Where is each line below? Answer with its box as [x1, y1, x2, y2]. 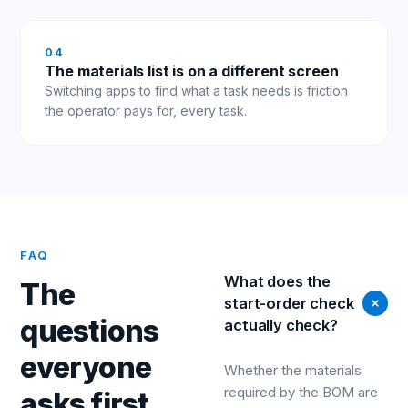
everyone [20, 349, 151, 385]
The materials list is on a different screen [45, 61, 339, 80]
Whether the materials [224, 361, 362, 379]
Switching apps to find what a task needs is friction [45, 82, 349, 98]
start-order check [224, 293, 354, 312]
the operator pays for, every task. [45, 102, 248, 118]
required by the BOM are [224, 382, 379, 401]
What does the [224, 271, 331, 291]
